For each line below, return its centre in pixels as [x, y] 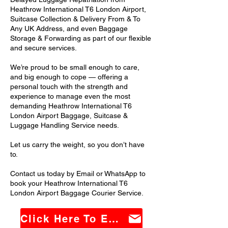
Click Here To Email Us [113, 219]
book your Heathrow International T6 [69, 183]
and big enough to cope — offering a [69, 77]
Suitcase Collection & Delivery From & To [75, 19]
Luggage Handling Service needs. [65, 125]
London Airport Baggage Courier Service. [77, 193]
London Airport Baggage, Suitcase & [69, 116]
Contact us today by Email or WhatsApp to [78, 174]
